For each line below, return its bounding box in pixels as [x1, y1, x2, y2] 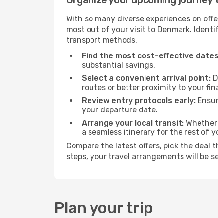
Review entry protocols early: [82, 96, 196, 105]
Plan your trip [54, 199, 153, 217]
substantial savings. [82, 60, 155, 70]
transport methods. [66, 36, 137, 45]
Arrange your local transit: [82, 118, 184, 127]
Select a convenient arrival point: [82, 73, 211, 83]
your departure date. [82, 105, 158, 114]
